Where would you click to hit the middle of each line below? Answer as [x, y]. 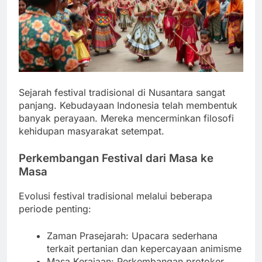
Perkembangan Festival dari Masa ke [116, 158]
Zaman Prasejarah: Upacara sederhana [132, 236]
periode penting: [55, 209]
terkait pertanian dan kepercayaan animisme [144, 249]
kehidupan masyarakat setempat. [92, 131]
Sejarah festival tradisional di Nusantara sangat [122, 93]
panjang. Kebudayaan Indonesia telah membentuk [128, 106]
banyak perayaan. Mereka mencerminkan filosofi [126, 118]
